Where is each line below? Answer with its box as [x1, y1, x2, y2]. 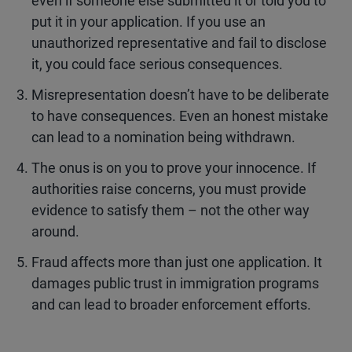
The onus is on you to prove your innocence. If [31, 159, 316, 176]
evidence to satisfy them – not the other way [31, 202, 310, 218]
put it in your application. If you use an [31, 13, 266, 30]
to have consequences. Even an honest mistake [31, 108, 328, 124]
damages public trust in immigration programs [31, 275, 319, 291]
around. [31, 223, 79, 240]
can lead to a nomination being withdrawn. [31, 129, 295, 145]
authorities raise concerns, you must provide [31, 181, 306, 197]
